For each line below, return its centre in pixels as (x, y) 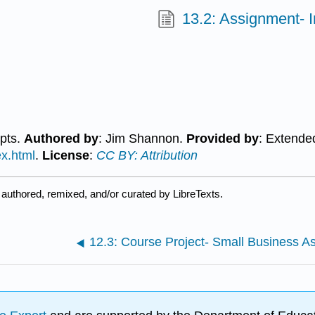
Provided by (222, 139)
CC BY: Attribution (147, 156)
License (65, 156)
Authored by (61, 139)
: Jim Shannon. (142, 139)
